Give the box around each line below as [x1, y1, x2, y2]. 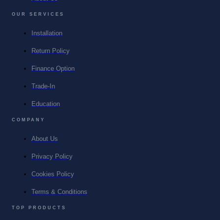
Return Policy [31, 48, 70, 55]
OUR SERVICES [12, 12, 64, 17]
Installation [31, 30, 62, 37]
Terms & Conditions [31, 189, 87, 196]
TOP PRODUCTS [12, 205, 66, 211]
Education [31, 101, 60, 108]
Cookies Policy [31, 171, 74, 178]
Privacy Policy [31, 153, 73, 161]
